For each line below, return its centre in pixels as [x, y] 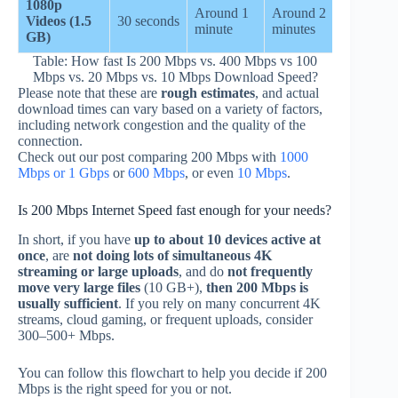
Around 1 [222, 13]
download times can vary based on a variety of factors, [170, 109]
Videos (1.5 [59, 21]
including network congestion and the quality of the [162, 125]
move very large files [79, 288]
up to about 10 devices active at [227, 240]
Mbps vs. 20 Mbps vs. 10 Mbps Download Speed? [175, 77]
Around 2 [299, 13]
